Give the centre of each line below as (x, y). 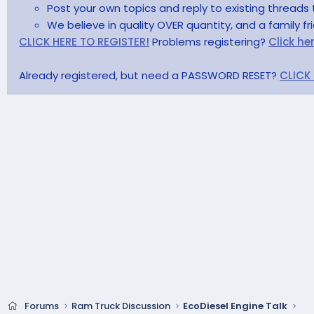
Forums (41, 306)
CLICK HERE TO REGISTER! (84, 41)
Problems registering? (209, 41)
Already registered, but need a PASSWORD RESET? (149, 75)
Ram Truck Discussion (121, 306)
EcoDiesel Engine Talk (235, 306)
